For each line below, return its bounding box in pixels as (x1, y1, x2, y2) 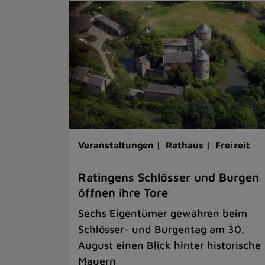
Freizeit (215, 140, 250, 151)
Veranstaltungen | (78, 140, 163, 151)
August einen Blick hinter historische (78, 239, 261, 252)
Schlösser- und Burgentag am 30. (78, 223, 244, 236)
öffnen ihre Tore (78, 186, 168, 200)
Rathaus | (166, 140, 213, 151)
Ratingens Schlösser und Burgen (78, 170, 259, 185)
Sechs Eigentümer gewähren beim (78, 207, 247, 220)
